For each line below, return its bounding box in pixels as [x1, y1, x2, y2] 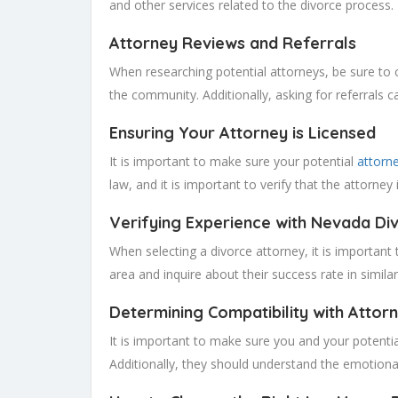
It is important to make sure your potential [109, 153, 357, 171]
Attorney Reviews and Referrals [109, 33, 356, 54]
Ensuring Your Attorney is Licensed [109, 123, 376, 144]
